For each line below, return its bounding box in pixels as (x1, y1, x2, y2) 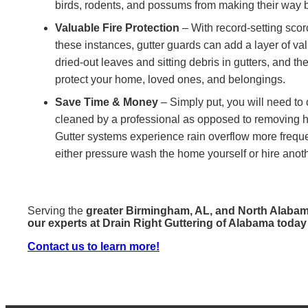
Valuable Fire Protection (55, 21, 179, 34)
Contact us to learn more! (27, 240, 159, 252)
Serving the (27, 204, 86, 217)
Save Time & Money (55, 96, 158, 108)
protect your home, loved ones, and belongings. (55, 73, 285, 85)
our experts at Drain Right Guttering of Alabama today (27, 217, 307, 229)
